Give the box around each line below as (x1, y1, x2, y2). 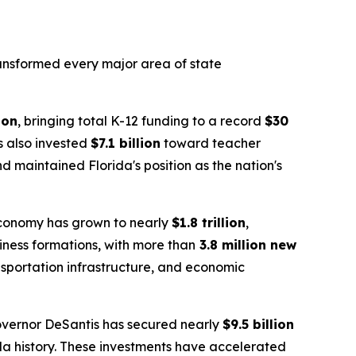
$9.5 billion (222, 316, 294, 332)
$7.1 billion (91, 135, 161, 151)
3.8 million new (195, 237, 296, 253)
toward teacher (161, 135, 261, 151)
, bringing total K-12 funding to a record (17, 113, 265, 129)
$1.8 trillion (172, 215, 246, 230)
